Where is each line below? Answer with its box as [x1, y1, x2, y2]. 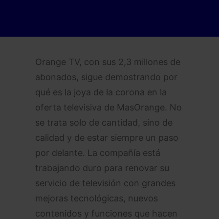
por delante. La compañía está [35, 148, 160, 158]
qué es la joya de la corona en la [35, 87, 167, 97]
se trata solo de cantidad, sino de [35, 117, 173, 128]
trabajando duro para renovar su [35, 163, 169, 173]
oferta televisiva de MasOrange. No [35, 102, 182, 112]
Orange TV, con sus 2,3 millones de [35, 57, 180, 67]
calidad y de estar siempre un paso [35, 132, 178, 143]
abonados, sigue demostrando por [35, 72, 177, 82]
